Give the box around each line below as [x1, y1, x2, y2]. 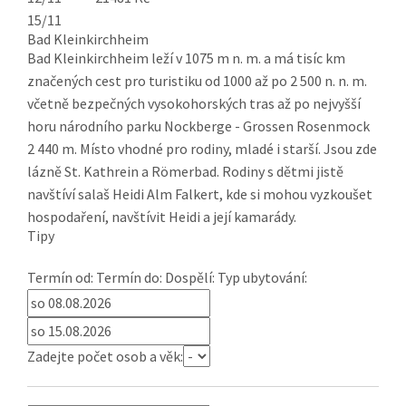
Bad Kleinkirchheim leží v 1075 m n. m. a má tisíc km [27, 49, 345, 68]
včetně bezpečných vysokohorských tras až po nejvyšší [27, 94, 361, 113]
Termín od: [27, 268, 93, 287]
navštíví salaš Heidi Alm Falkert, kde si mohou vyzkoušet [27, 185, 372, 204]
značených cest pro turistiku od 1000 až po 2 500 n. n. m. [27, 72, 367, 91]
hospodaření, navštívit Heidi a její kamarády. [27, 208, 296, 227]
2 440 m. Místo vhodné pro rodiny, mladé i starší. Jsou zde [27, 140, 377, 159]
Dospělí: [165, 268, 215, 287]
